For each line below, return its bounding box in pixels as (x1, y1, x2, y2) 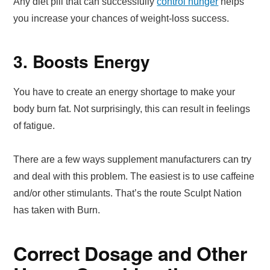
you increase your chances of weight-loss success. (13, 13, 230, 24)
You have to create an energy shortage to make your (13, 86, 236, 97)
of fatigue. (13, 120, 55, 131)
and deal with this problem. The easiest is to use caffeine (13, 171, 255, 181)
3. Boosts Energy (13, 48, 150, 74)
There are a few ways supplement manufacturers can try (13, 154, 252, 165)
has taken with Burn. (13, 204, 101, 215)
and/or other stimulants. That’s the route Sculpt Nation (13, 187, 242, 198)
